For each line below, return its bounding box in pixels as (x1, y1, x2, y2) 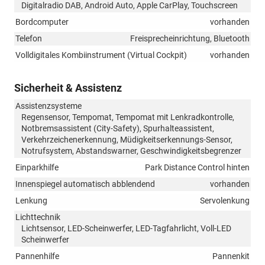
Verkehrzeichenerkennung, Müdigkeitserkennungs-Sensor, (21, 135, 232, 145)
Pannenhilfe (15, 251, 59, 261)
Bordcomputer (15, 17, 69, 27)
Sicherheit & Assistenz (14, 82, 122, 95)
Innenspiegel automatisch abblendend (15, 179, 155, 189)
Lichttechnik (15, 212, 60, 222)
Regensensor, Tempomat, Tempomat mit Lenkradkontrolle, (21, 112, 234, 122)
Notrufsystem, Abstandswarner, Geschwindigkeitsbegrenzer (21, 146, 241, 156)
